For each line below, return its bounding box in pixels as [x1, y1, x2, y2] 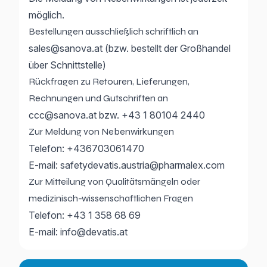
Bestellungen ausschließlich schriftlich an [29, 26, 198, 37]
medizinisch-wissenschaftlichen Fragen [29, 193, 193, 204]
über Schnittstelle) [29, 59, 106, 71]
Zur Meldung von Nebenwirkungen [29, 126, 174, 137]
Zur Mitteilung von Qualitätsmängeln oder [29, 176, 200, 187]
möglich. [29, 9, 64, 21]
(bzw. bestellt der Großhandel [103, 42, 231, 54]
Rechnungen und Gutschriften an [29, 92, 168, 104]
